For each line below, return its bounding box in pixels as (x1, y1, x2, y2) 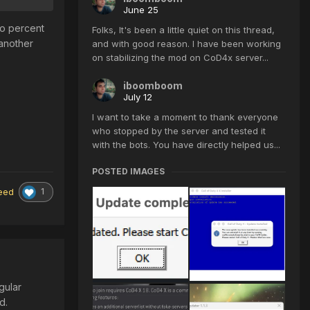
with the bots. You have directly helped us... (92, 139, 280, 151)
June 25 (123, 4, 158, 16)
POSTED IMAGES (92, 166, 165, 177)
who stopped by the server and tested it (92, 125, 266, 137)
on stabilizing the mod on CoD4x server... (92, 52, 268, 64)
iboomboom (123, 80, 183, 92)
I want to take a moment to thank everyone (92, 111, 278, 123)
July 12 (123, 91, 152, 103)
